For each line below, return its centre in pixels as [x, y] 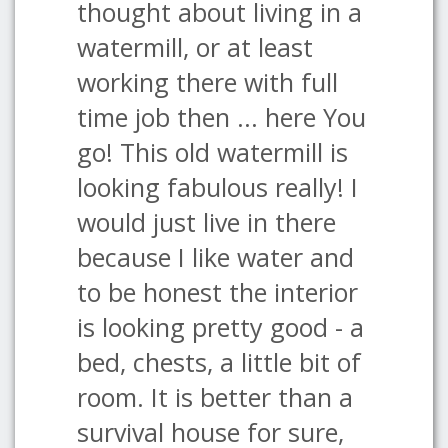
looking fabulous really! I [217, 187]
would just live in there [206, 222]
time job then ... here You [221, 117]
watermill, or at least [195, 47]
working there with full [207, 82]
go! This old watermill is [212, 152]
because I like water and [215, 257]
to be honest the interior [217, 292]
